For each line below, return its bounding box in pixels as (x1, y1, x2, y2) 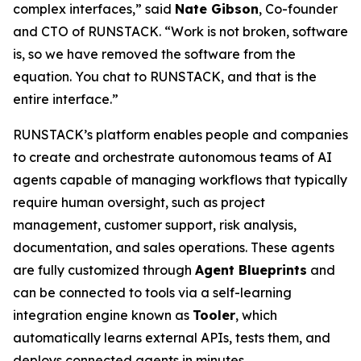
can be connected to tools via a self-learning (13, 284, 292, 301)
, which (235, 307, 277, 323)
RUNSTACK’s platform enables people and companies (13, 127, 348, 143)
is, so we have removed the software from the (13, 46, 296, 62)
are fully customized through (13, 262, 195, 278)
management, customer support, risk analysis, (13, 217, 297, 233)
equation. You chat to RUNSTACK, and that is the (13, 68, 317, 85)
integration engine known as (13, 307, 193, 323)
